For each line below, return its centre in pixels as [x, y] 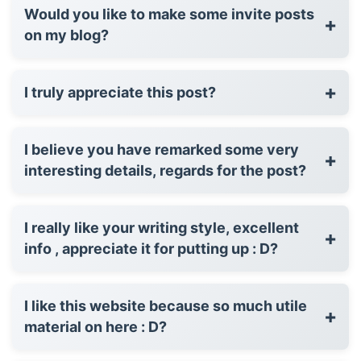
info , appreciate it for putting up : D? [151, 248]
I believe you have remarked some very [162, 149]
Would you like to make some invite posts [169, 14]
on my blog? [66, 35]
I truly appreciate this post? [120, 92]
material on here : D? [95, 326]
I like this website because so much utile [87, 305]
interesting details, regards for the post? [165, 170]
